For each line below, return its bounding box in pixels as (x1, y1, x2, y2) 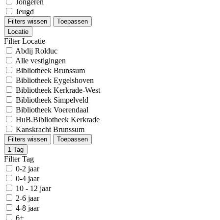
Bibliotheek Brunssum (16, 66, 85, 75)
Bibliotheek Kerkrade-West (16, 86, 100, 94)
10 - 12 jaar (16, 184, 51, 192)
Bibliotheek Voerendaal (16, 106, 88, 114)
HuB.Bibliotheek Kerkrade (16, 115, 100, 124)
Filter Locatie (4, 37, 45, 45)
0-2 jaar (16, 165, 39, 173)
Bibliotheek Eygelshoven (16, 76, 94, 84)
